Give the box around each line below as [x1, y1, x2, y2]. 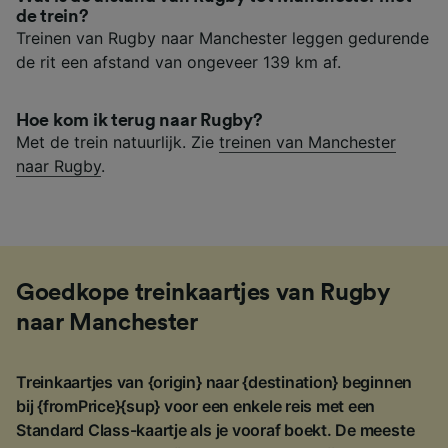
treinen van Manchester [219, 132, 396, 153]
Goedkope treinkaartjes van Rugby [16, 281, 390, 306]
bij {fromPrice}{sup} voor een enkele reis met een [16, 396, 376, 417]
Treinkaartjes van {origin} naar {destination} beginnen [16, 372, 413, 393]
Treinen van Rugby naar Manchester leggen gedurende [16, 28, 429, 49]
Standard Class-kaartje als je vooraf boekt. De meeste [16, 420, 415, 441]
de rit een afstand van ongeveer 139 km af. [16, 52, 341, 73]
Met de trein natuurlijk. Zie [16, 132, 219, 153]
